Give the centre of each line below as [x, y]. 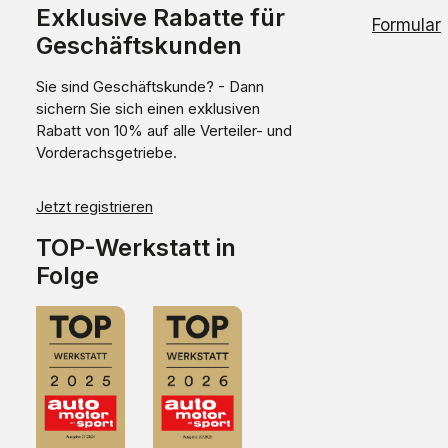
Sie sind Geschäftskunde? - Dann [150, 87]
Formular [406, 25]
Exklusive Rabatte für [160, 18]
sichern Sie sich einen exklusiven [148, 109]
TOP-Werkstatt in [136, 248]
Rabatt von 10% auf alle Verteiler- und [164, 131]
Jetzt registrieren [94, 207]
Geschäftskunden [139, 46]
